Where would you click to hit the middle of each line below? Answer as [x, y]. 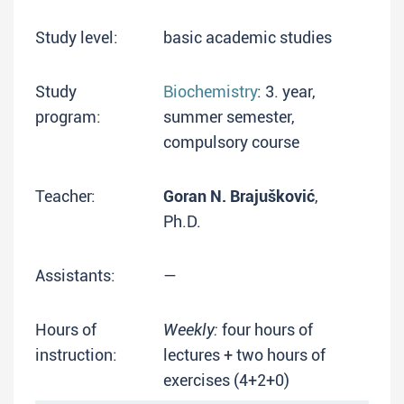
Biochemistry [210, 92]
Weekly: [191, 330]
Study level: [77, 37]
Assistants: [75, 275]
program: [68, 117]
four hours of [266, 330]
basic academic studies [248, 37]
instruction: [76, 355]
